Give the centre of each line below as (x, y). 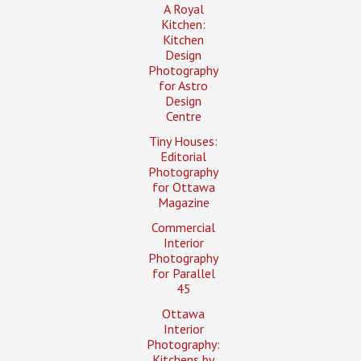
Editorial (184, 156)
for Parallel (183, 273)
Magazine (183, 202)
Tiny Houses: (184, 141)
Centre (183, 116)
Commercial (184, 227)
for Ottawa (183, 187)
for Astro (184, 85)
